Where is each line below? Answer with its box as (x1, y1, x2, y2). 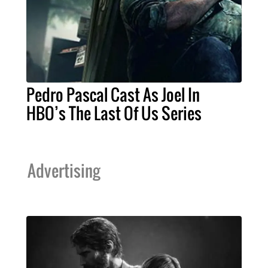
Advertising (28, 158, 100, 182)
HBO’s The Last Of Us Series (26, 100, 202, 125)
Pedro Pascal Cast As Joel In (26, 82, 200, 106)
